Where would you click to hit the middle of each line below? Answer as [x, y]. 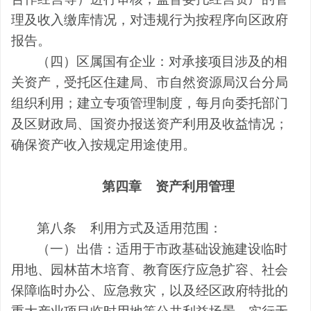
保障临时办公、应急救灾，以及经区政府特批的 [150, 290]
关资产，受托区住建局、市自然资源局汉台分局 [150, 82]
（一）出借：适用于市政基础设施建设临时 [162, 249]
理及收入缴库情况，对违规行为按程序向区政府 [150, 19]
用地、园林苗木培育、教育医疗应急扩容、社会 [150, 269]
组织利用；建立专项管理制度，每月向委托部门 [150, 103]
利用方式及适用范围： [157, 228]
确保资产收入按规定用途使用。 [103, 144]
